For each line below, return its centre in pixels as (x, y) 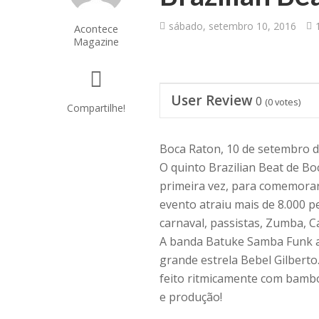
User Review (212, 100)
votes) (287, 102)
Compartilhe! (96, 108)
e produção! (191, 297)
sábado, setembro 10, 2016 (233, 26)
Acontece (96, 28)
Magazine (96, 41)
